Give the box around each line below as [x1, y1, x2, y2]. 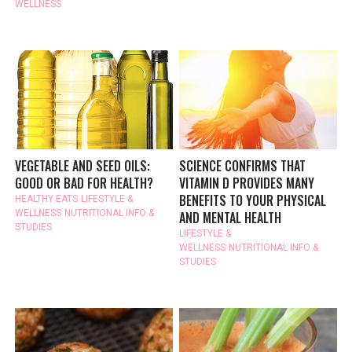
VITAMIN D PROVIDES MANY [179, 173, 315, 192]
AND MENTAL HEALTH [179, 207, 282, 227]
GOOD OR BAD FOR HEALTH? [15, 173, 154, 192]
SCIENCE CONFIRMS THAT [179, 156, 306, 175]
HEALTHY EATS [15, 192, 79, 204]
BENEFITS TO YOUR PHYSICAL [179, 190, 327, 210]
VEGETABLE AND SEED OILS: [15, 156, 151, 175]
